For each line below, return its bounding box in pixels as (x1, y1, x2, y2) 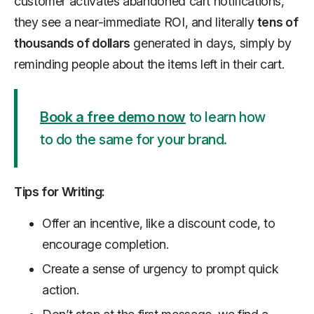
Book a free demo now (40, 108, 186, 125)
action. (42, 282, 79, 297)
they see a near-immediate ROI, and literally (14, 14, 257, 29)
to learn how (186, 108, 266, 125)
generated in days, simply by (130, 35, 292, 50)
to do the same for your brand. (40, 130, 228, 148)
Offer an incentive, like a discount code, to (42, 215, 275, 231)
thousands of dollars (14, 35, 130, 50)
